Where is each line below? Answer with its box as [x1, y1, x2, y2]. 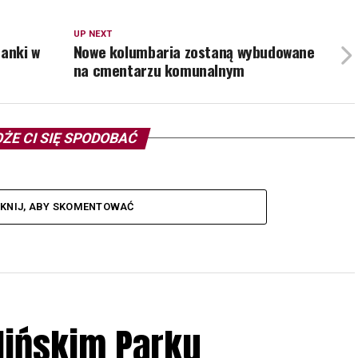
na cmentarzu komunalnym [73, 58, 245, 82]
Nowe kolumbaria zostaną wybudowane [73, 39, 315, 63]
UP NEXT [73, 28, 112, 39]
